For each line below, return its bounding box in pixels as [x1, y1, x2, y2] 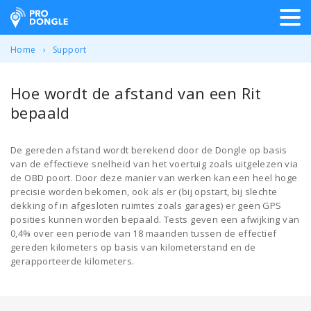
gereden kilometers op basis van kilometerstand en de [10, 241, 256, 253]
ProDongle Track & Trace [10, 7, 180, 26]
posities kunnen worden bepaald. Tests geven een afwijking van [10, 213, 300, 226]
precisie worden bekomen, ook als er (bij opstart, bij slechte [10, 185, 278, 198]
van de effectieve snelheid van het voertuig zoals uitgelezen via [10, 158, 299, 170]
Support [53, 44, 87, 56]
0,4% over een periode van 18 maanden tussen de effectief [10, 227, 277, 239]
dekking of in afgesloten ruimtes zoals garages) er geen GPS [10, 199, 282, 212]
